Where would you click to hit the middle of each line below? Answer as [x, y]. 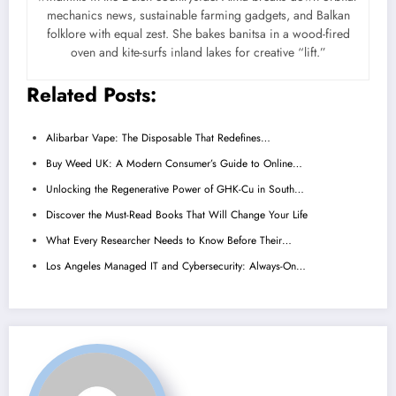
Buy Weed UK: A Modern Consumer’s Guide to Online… [174, 163]
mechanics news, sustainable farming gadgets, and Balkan [198, 15]
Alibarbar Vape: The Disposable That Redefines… [158, 137]
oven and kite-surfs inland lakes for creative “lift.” [198, 53]
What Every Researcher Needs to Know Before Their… [169, 240]
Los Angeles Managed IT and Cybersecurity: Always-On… [176, 266]
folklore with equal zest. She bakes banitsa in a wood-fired [198, 34]
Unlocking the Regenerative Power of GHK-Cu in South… [175, 189]
